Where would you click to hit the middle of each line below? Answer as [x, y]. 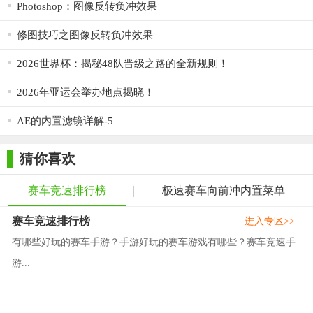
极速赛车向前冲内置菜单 [224, 190]
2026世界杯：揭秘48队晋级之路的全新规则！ [123, 63]
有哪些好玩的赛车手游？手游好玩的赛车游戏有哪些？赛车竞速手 [154, 242]
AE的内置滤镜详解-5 [65, 121]
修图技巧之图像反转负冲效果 [85, 35]
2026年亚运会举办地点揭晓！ [86, 92]
